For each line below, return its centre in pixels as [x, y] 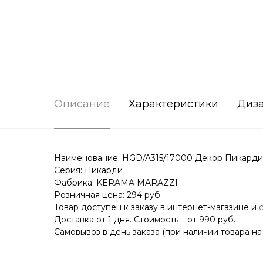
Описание [82, 104]
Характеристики [173, 104]
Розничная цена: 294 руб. [108, 195]
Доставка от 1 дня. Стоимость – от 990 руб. [145, 220]
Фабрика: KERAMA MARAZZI [116, 183]
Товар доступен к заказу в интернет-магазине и [156, 208]
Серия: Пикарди [88, 171]
